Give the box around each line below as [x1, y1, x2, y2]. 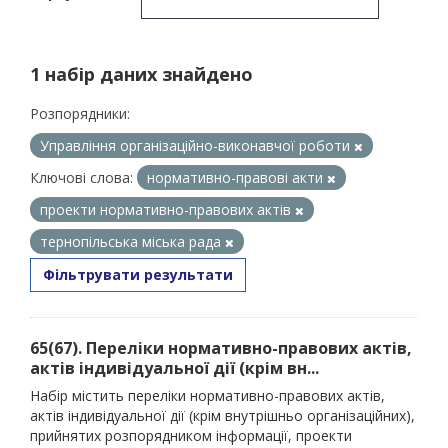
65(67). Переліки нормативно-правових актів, [30, 337, 412, 359]
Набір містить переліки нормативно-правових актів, [30, 386, 385, 405]
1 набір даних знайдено [30, 62, 253, 86]
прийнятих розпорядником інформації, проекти [30, 426, 352, 445]
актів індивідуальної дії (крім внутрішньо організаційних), [30, 406, 415, 425]
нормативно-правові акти [147, 168, 327, 187]
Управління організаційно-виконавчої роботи [40, 136, 354, 155]
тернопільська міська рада [40, 232, 225, 251]
